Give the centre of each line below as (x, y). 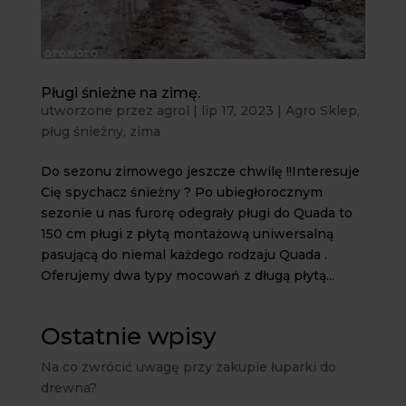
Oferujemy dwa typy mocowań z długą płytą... (187, 276)
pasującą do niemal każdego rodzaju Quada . (184, 255)
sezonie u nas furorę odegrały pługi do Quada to (196, 213)
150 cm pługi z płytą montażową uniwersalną (187, 234)
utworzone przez (98, 111)
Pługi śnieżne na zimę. (120, 93)
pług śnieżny (82, 132)
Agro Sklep (321, 111)
